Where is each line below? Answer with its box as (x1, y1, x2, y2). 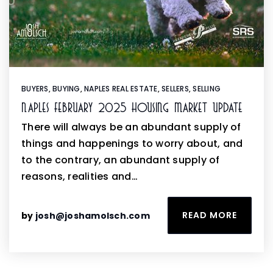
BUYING (52, 83, 80, 94)
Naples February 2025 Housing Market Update (21, 101, 243, 115)
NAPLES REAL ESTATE (84, 83, 158, 94)
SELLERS (161, 83, 189, 94)
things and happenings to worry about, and (21, 136, 243, 151)
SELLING (193, 83, 221, 94)
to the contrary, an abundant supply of (21, 153, 220, 167)
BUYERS (21, 83, 49, 94)
